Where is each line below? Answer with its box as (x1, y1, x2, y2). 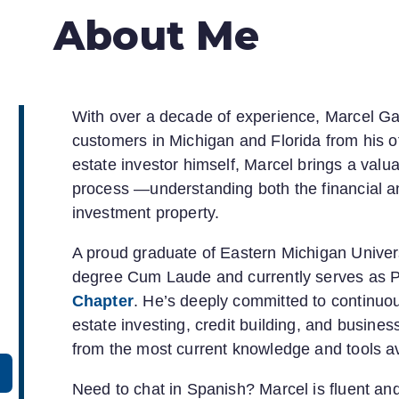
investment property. (71, 203, 220, 222)
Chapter (71, 291, 134, 310)
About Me (53, 11, 259, 60)
